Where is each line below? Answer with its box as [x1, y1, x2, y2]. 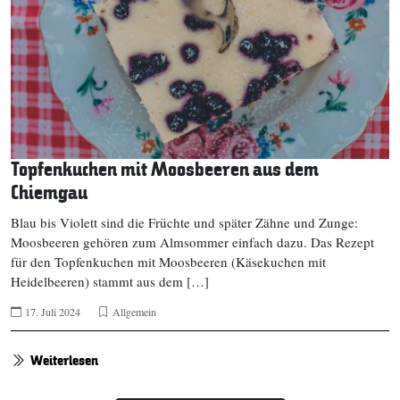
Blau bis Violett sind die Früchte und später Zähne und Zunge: [11, 212, 358, 231]
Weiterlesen [30, 350, 98, 371]
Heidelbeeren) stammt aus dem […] [11, 271, 209, 290]
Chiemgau [11, 179, 87, 206]
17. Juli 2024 [25, 304, 80, 319]
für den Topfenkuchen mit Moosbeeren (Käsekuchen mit [11, 252, 326, 271]
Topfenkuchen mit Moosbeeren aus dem [11, 156, 319, 183]
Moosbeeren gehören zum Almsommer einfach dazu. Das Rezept [11, 232, 374, 251]
